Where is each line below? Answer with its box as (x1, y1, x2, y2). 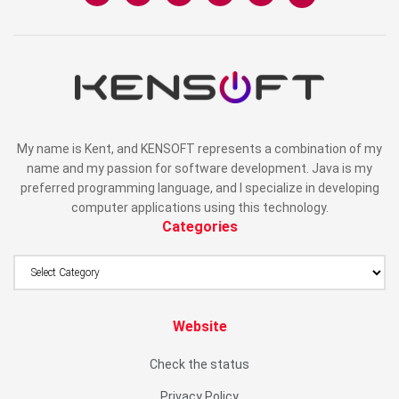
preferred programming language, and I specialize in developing (20, 181, 379, 196)
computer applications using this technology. (70, 200, 329, 216)
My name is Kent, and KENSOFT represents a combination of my (17, 142, 382, 157)
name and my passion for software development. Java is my (27, 161, 372, 176)
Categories (161, 218, 238, 236)
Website (172, 318, 227, 336)
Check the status (150, 357, 249, 372)
